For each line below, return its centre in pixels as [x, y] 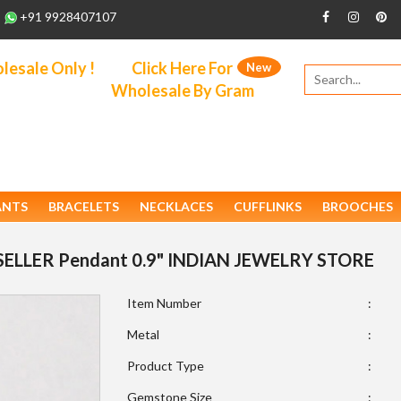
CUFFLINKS [267, 207]
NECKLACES [176, 207]
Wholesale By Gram [182, 91]
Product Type [165, 366]
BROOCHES [357, 207]
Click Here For [182, 68]
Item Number [164, 303]
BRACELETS [83, 207]
